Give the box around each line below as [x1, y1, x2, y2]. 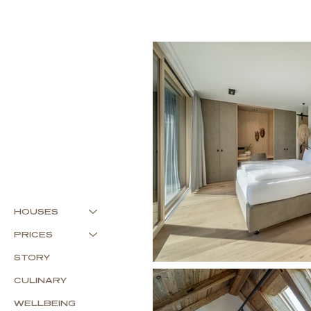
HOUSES [14, 206, 59, 217]
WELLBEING [14, 298, 76, 309]
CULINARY [14, 275, 67, 286]
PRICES [14, 229, 53, 240]
